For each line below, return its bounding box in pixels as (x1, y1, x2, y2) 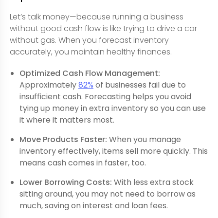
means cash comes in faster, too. (19, 157, 146, 168)
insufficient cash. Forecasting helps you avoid (19, 91, 191, 102)
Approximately (19, 79, 78, 91)
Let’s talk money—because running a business (10, 11, 183, 22)
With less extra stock (112, 176, 194, 188)
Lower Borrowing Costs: (19, 176, 112, 188)
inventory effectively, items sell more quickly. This (19, 145, 208, 157)
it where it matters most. (19, 114, 114, 126)
